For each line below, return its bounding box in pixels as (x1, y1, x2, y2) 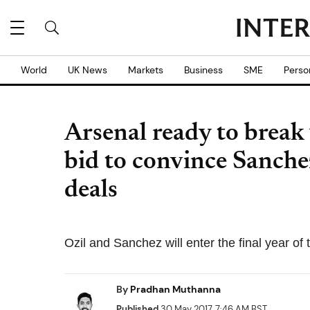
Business (184, 64, 223, 76)
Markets (128, 64, 163, 76)
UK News (68, 64, 107, 76)
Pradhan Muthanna (130, 283, 221, 295)
